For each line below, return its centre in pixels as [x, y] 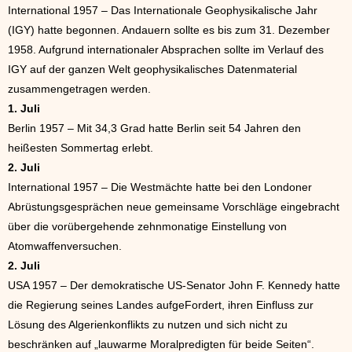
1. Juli [24, 108]
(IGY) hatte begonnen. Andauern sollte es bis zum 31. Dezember [169, 30]
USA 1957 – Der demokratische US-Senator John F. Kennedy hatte [174, 285]
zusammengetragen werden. [79, 89]
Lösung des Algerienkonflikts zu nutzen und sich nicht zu [148, 324]
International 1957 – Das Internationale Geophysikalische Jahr [163, 10]
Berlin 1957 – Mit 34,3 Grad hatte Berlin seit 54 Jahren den [154, 128]
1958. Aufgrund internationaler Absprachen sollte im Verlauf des [166, 49]
